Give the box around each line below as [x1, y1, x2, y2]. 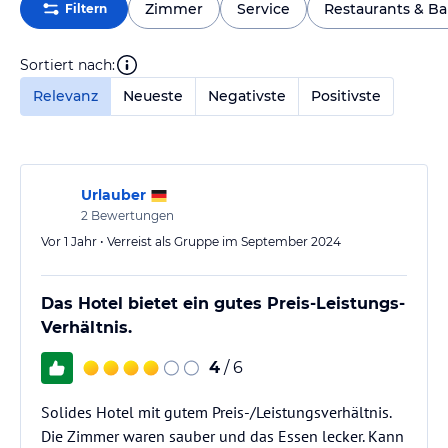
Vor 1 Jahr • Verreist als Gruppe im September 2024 [41, 234, 341, 249]
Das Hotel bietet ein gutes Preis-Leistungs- [41, 294, 405, 313]
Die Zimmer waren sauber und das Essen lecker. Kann [41, 426, 404, 446]
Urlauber [81, 186, 146, 204]
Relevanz [33, 87, 98, 105]
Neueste [123, 87, 183, 105]
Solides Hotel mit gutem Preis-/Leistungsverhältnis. [41, 402, 391, 422]
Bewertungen [88, 208, 174, 223]
